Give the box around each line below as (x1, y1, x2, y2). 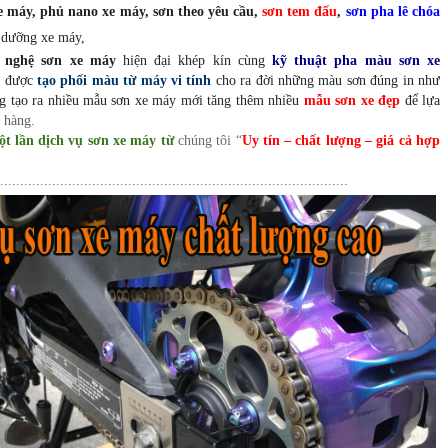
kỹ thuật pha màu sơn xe (272, 53, 441, 69)
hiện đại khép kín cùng (115, 53, 272, 69)
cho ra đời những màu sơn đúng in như (211, 73, 441, 89)
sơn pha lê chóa (345, 4, 440, 20)
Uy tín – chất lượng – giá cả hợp (241, 133, 441, 149)
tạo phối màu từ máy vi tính (36, 73, 212, 89)
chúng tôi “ (177, 133, 242, 149)
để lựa (400, 93, 440, 109)
